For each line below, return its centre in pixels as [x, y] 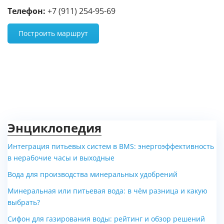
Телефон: [26, 11]
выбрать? [24, 202]
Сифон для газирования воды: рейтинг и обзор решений [106, 219]
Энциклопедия [54, 128]
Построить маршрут [53, 33]
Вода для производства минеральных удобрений [92, 174]
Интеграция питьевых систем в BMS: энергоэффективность [111, 146]
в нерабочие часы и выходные [61, 158]
